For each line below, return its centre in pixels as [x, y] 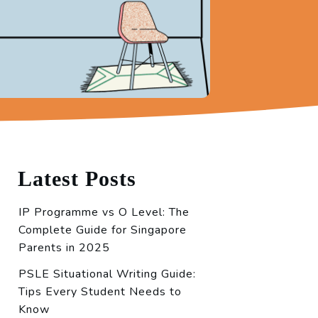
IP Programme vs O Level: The [104, 212]
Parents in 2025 [64, 248]
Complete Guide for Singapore [103, 230]
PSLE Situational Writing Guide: [107, 274]
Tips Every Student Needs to [100, 292]
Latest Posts [77, 179]
